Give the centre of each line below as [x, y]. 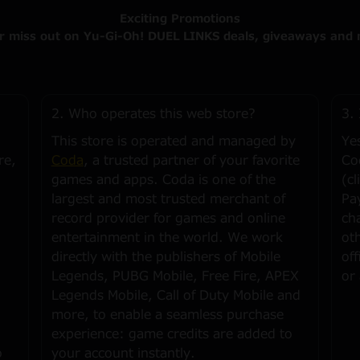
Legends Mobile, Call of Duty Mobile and [176, 296]
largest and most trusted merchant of [168, 199]
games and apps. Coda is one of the [163, 180]
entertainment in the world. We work [167, 238]
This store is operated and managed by [173, 141]
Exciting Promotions [180, 19]
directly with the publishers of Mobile [166, 257]
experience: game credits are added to [172, 334]
